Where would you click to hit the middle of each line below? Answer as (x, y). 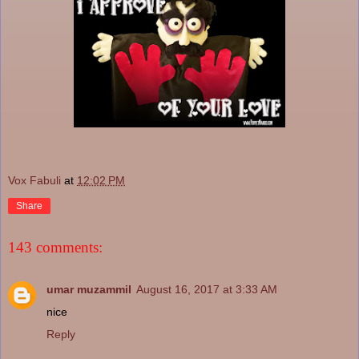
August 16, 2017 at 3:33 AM (207, 289)
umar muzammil (89, 289)
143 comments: (55, 248)
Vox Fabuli (34, 180)
